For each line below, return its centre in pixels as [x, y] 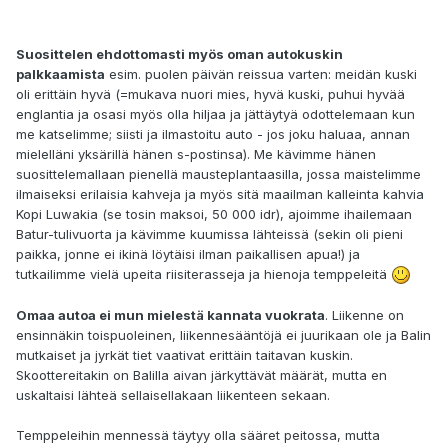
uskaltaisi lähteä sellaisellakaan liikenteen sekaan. [173, 394]
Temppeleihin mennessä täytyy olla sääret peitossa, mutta [198, 434]
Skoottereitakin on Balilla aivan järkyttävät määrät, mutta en [201, 374]
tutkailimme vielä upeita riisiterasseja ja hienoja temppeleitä [203, 273]
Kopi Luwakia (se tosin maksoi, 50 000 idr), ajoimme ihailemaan [214, 213]
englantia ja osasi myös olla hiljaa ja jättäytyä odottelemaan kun [215, 113]
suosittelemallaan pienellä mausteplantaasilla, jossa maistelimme [218, 173]
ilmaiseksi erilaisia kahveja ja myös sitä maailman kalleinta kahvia [220, 193]
